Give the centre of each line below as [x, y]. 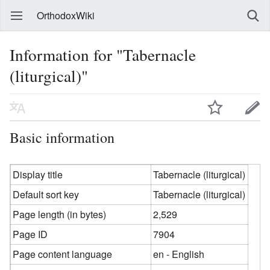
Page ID [30, 234]
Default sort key [46, 194]
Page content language [63, 254]
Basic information [62, 137]
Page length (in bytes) [60, 214]
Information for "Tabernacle [103, 55]
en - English [179, 254]
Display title [38, 174]
